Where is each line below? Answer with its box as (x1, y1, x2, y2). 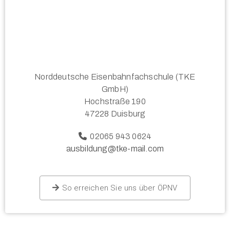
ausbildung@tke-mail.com (66, 144, 164, 154)
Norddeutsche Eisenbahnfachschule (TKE (34, 72, 196, 82)
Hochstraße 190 (84, 97, 146, 106)
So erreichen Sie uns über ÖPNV (62, 183, 178, 193)
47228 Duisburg (84, 109, 146, 119)
